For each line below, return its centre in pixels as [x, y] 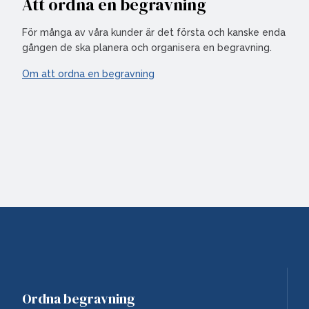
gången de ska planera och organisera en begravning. [147, 48]
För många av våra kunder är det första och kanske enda [154, 32]
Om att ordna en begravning [88, 74]
